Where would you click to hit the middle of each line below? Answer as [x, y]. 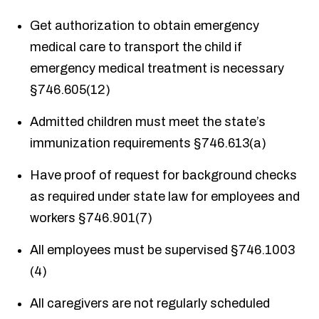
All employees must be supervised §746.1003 [163, 250]
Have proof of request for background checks [164, 176]
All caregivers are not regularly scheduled [150, 304]
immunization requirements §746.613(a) [148, 143]
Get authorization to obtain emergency [145, 26]
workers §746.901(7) [91, 218]
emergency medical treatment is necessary [157, 69]
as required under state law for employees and [165, 197]
